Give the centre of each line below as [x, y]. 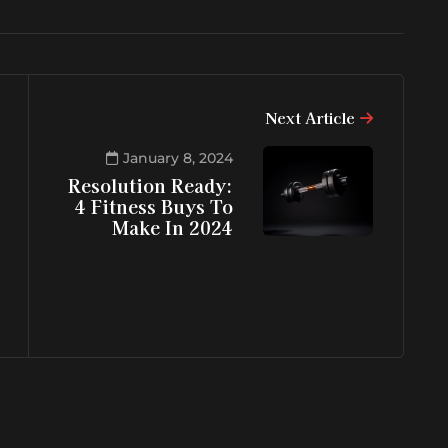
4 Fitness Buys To [154, 206]
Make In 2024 [172, 227]
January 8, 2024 [178, 158]
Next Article [310, 118]
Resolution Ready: [150, 185]
